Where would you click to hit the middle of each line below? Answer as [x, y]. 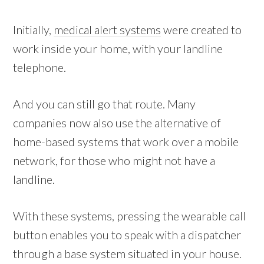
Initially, [34, 29]
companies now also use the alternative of [117, 122]
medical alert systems [108, 29]
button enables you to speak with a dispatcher [127, 234]
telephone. [40, 67]
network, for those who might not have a [114, 160]
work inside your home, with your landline [118, 48]
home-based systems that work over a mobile [126, 141]
